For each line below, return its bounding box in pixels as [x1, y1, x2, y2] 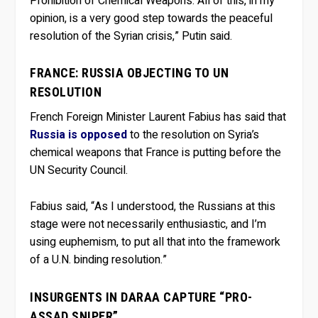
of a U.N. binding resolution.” [30, 251, 168, 269]
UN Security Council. [30, 162, 128, 180]
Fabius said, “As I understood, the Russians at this [30, 198, 276, 216]
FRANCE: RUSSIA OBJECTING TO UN [30, 65, 229, 81]
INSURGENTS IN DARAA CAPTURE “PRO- [30, 289, 253, 305]
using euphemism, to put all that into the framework [30, 234, 281, 251]
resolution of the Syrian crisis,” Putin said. [30, 27, 233, 45]
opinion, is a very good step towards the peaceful [30, 9, 273, 27]
